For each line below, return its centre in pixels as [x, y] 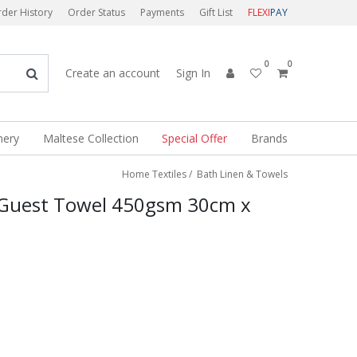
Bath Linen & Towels [242, 174]
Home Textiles [154, 174]
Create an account [113, 73]
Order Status [96, 12]
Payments [162, 12]
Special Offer [195, 138]
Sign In [193, 73]
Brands [269, 138]
